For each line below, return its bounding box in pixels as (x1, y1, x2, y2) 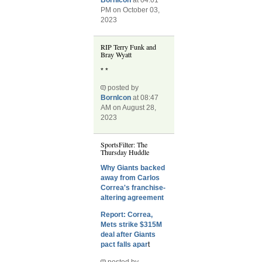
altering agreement (101, 194, 164, 202)
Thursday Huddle (101, 147, 150, 157)
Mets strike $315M (101, 220, 163, 229)
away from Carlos (101, 174, 160, 182)
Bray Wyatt (101, 50, 132, 60)
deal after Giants (101, 230, 156, 239)
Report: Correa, (101, 211, 153, 219)
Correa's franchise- (101, 184, 166, 192)
